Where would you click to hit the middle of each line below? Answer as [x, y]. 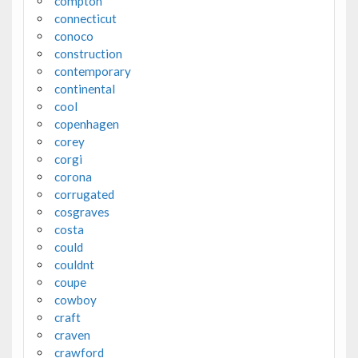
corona [73, 177]
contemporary [92, 72]
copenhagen [86, 124]
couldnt [74, 265]
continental [84, 89]
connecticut [85, 19]
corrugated [84, 195]
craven [72, 335]
